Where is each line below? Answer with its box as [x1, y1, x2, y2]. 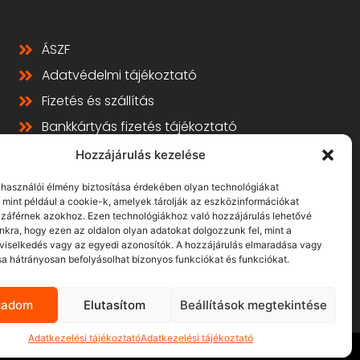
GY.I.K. [41, 143, 76, 162]
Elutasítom [84, 297, 146, 313]
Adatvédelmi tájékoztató [41, 66, 197, 84]
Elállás [41, 169, 80, 187]
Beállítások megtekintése [179, 297, 327, 313]
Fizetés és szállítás [41, 92, 154, 110]
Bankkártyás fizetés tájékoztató [41, 117, 237, 136]
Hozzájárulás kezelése [75, 147, 206, 162]
